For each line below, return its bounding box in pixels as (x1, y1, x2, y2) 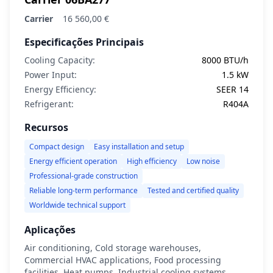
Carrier (24, 13, 53, 24)
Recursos (24, 121, 68, 134)
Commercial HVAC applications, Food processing (24, 254, 221, 266)
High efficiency (127, 156, 177, 166)
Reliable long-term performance (29, 185, 138, 196)
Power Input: (24, 69, 77, 80)
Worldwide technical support (29, 200, 126, 210)
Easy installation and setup (94, 141, 184, 152)
